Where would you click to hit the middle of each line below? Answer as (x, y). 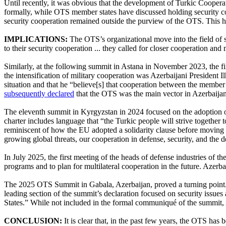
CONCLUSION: (33, 220)
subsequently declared (39, 93)
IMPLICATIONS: (36, 39)
